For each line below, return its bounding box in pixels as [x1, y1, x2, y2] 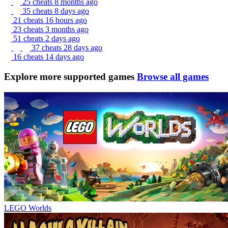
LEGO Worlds [4, 203, 51, 212]
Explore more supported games [4, 71, 134, 82]
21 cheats [13, 16, 45, 25]
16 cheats [13, 52, 45, 62]
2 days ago [45, 34, 80, 43]
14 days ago [45, 52, 84, 62]
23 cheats [13, 25, 45, 34]
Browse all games [137, 71, 209, 82]
